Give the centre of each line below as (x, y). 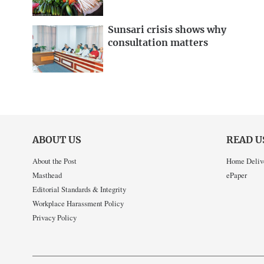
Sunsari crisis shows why (167, 30)
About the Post (55, 161)
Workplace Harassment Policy (78, 204)
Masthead (47, 175)
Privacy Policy (55, 218)
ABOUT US (57, 140)
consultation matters (158, 43)
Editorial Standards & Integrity (79, 189)
